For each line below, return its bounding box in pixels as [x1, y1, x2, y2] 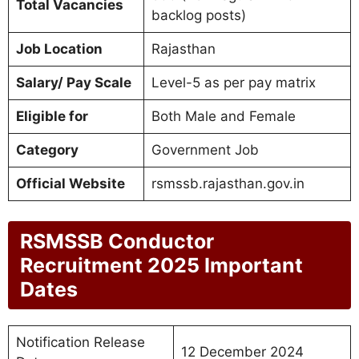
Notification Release [15, 334, 145, 351]
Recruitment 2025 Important [20, 253, 303, 278]
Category [15, 141, 79, 158]
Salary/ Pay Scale [15, 74, 131, 91]
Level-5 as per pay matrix [151, 74, 316, 91]
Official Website [15, 175, 125, 192]
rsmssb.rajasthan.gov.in [151, 175, 305, 192]
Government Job [151, 141, 259, 158]
